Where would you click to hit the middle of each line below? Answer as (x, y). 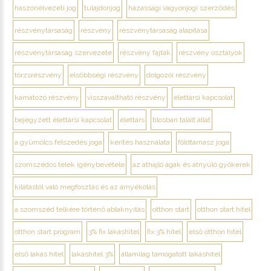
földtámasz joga (204, 142)
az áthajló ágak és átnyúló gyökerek (191, 164)
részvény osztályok (211, 52)
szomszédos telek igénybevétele (70, 164)
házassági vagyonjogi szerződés (181, 8)
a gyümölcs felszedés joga (58, 142)
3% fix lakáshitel (114, 231)
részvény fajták (145, 52)
